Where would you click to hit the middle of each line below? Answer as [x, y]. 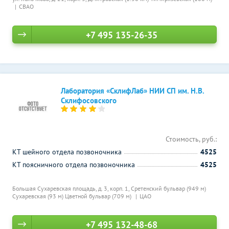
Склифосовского [89, 100]
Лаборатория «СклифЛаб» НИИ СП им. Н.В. [132, 91]
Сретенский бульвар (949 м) [168, 188]
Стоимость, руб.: [191, 139]
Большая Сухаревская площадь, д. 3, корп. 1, [72, 188]
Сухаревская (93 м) [39, 196]
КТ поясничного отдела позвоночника [74, 165]
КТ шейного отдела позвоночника [67, 152]
